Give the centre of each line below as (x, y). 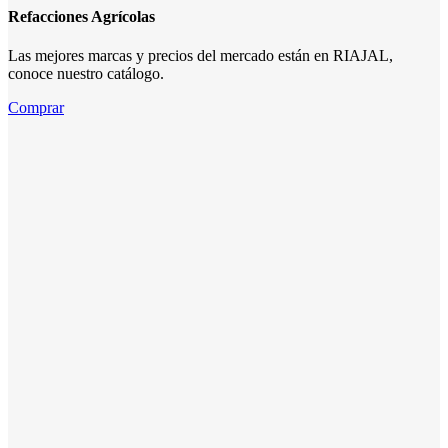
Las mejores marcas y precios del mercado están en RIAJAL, (200, 56)
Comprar (36, 108)
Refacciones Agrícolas (81, 16)
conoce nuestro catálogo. (86, 74)
